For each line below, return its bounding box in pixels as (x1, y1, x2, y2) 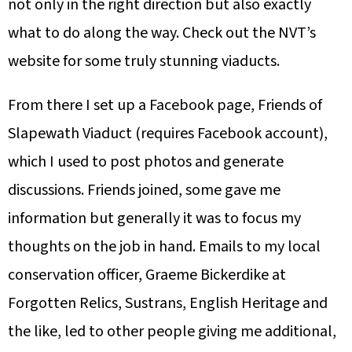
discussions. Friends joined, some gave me (8, 179, 280, 202)
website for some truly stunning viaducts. (8, 50, 280, 73)
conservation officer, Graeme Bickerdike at (8, 264, 286, 287)
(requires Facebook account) (132, 123, 324, 145)
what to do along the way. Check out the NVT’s (8, 22, 316, 45)
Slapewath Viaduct (8, 123, 132, 145)
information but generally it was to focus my (8, 207, 301, 230)
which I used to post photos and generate (8, 151, 284, 174)
